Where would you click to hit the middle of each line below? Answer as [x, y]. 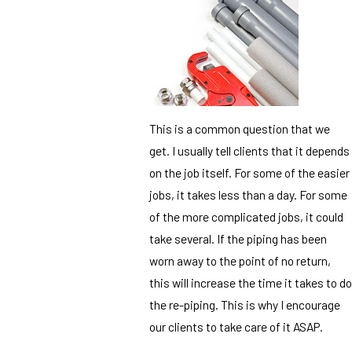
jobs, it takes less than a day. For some [248, 195]
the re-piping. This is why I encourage [245, 305]
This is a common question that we [240, 129]
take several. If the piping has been [238, 239]
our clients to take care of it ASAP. [236, 327]
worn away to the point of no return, [240, 261]
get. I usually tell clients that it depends [249, 151]
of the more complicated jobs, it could [246, 217]
